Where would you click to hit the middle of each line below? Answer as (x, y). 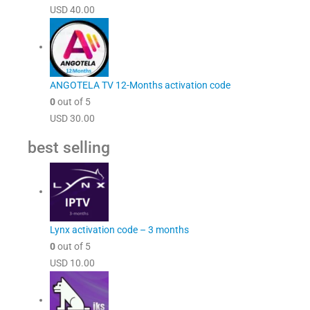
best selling (69, 147)
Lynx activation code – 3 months (119, 230)
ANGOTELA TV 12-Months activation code (140, 85)
